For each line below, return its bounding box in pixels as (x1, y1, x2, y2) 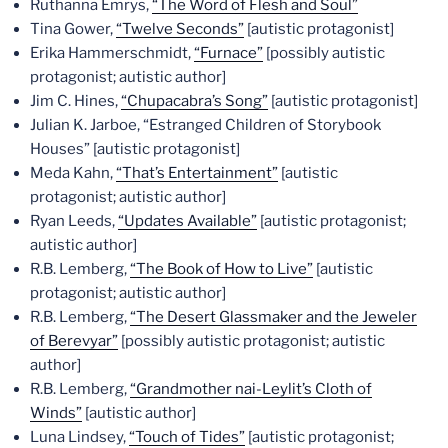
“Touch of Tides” (129, 428, 245, 446)
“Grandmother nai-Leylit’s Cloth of (130, 380, 372, 398)
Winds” (30, 404, 82, 422)
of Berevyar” (30, 332, 118, 350)
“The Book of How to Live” (130, 260, 313, 278)
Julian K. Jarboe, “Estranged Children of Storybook (30, 116, 381, 134)
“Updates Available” (118, 212, 257, 230)
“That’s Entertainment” (116, 164, 278, 182)
